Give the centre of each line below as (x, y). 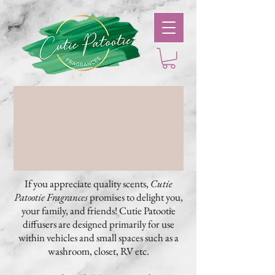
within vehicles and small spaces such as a (98, 238)
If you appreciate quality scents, (87, 184)
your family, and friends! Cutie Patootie (98, 211)
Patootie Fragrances (51, 197)
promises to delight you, (135, 197)
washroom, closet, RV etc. (98, 251)
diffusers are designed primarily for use (98, 224)
